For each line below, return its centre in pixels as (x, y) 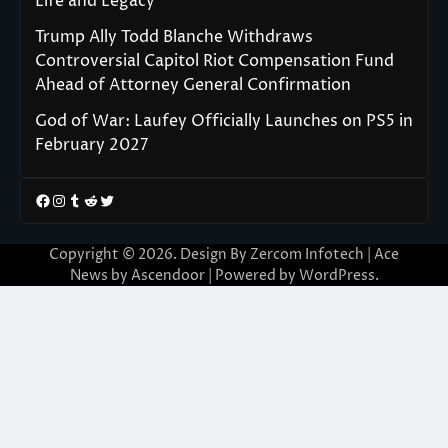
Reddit (107, 199)
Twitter (126, 199)
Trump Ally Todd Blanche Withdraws (174, 37)
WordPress (336, 276)
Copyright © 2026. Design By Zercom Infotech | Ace (224, 255)
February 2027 (91, 145)
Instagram (90, 199)
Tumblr (93, 199)
